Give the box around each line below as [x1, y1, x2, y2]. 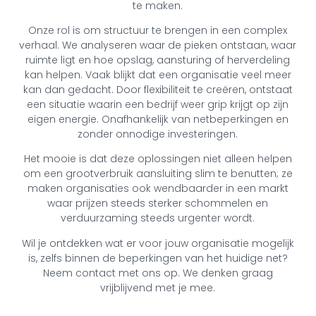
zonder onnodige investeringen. [78, 126, 238, 141]
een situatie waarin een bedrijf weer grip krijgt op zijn [27, 97, 289, 111]
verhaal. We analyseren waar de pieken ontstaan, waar [19, 37, 297, 52]
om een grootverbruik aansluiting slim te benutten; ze [23, 166, 293, 181]
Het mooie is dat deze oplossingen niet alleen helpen [23, 152, 292, 166]
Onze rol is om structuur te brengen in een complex [28, 23, 288, 37]
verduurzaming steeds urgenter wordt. [61, 211, 255, 226]
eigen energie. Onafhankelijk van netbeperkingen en [27, 111, 288, 126]
